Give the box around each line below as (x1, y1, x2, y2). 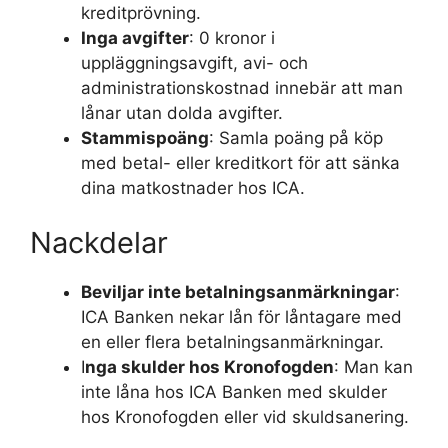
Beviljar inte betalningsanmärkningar (81, 282, 395, 302)
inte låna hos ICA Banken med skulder (81, 382, 387, 402)
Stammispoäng (81, 127, 209, 148)
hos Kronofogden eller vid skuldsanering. (81, 407, 409, 427)
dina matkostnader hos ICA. (81, 177, 305, 198)
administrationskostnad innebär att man (81, 77, 403, 98)
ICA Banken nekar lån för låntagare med (81, 307, 402, 327)
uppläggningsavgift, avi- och (81, 52, 308, 73)
